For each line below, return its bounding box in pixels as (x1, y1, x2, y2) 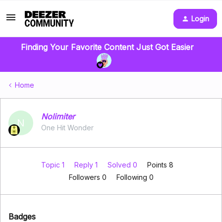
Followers (68, 173, 102, 181)
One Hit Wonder (41, 123, 94, 132)
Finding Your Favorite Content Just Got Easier (20, 42, 194, 52)
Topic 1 (41, 161, 66, 169)
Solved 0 (107, 161, 139, 169)
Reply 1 (74, 161, 100, 169)
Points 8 (147, 161, 173, 169)
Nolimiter (41, 111, 75, 121)
